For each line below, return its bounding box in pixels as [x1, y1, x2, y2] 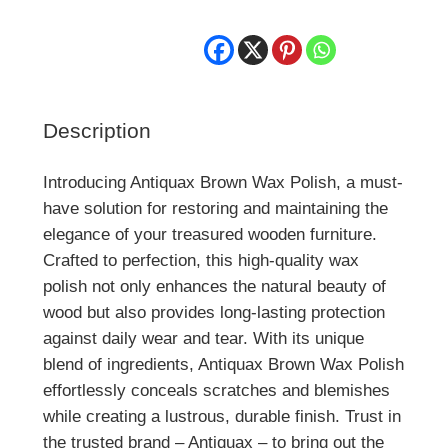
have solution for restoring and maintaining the [42, 198, 388, 218]
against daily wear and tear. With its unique [42, 328, 364, 348]
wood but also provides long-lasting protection [42, 302, 385, 322]
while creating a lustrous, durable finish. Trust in [42, 406, 401, 426]
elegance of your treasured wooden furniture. [42, 224, 377, 244]
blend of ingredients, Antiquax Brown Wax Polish [42, 354, 404, 374]
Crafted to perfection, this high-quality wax [42, 250, 359, 270]
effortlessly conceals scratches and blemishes [42, 380, 390, 400]
